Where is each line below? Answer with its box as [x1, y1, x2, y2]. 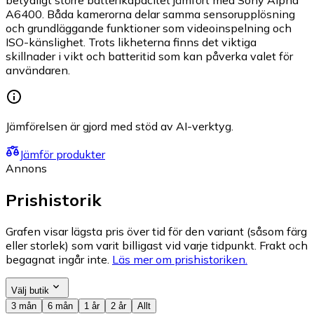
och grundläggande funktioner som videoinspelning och [6, 21, 292, 36]
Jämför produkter [20, 147, 105, 162]
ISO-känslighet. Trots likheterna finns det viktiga [6, 35, 257, 50]
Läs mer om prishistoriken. [112, 252, 247, 267]
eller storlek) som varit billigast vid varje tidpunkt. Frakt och [6, 238, 308, 253]
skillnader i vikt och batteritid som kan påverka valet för [6, 49, 293, 64]
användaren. [6, 63, 70, 78]
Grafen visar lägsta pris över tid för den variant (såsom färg [6, 224, 307, 239]
